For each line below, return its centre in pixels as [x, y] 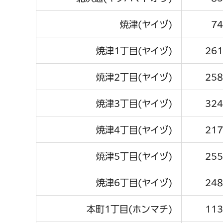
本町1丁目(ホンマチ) [129, 209]
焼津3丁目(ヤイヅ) [134, 103]
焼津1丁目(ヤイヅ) [134, 51]
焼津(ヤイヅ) [146, 24]
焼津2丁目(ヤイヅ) [134, 77]
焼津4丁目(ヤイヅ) [134, 130]
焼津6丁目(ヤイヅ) [134, 182]
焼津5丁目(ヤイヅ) [134, 156]
